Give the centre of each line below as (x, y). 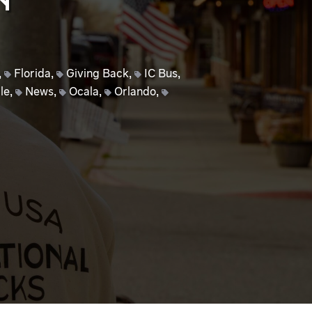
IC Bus (161, 74)
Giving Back (97, 74)
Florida (32, 74)
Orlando (135, 92)
